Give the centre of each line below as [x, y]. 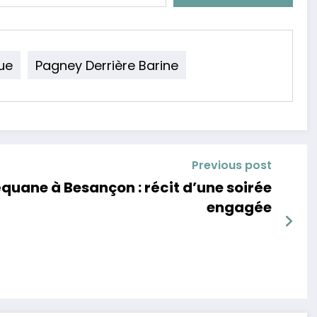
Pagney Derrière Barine [107, 65]
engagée [239, 207]
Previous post [231, 165]
